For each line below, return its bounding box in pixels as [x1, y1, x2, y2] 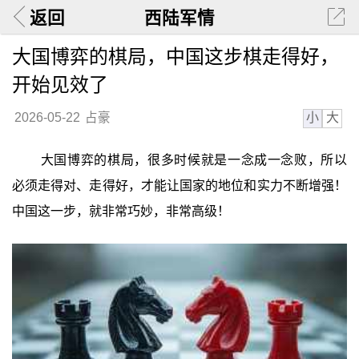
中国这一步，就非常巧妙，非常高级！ [11, 204, 230, 219]
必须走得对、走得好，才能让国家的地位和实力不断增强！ [11, 179, 348, 193]
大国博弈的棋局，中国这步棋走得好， [11, 45, 339, 67]
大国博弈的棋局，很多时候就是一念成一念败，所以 [40, 153, 348, 167]
